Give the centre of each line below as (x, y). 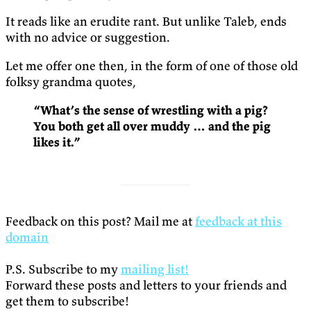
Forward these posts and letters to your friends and (146, 285)
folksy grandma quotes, (71, 82)
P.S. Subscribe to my (63, 269)
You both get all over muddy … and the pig (152, 126)
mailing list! (155, 269)
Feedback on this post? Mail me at (100, 221)
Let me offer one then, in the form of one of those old (152, 66)
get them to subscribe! (67, 301)
